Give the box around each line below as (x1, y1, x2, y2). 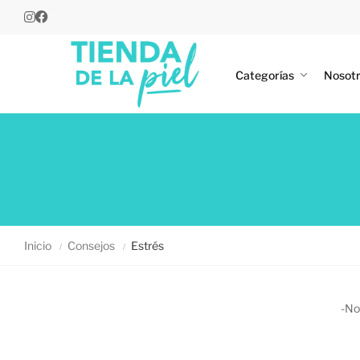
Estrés (131, 239, 164, 252)
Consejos (67, 239, 115, 252)
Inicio (24, 239, 51, 252)
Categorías (235, 68, 294, 82)
